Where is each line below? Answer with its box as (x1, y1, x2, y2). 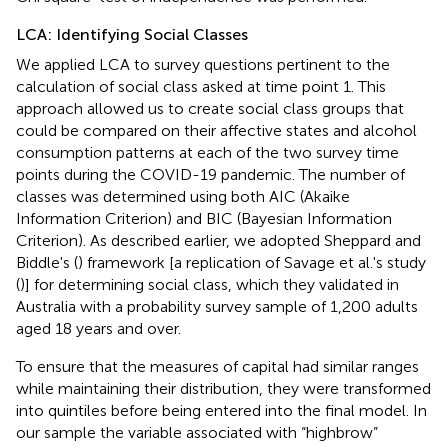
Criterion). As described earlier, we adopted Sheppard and (16, 230, 421, 250)
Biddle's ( (16, 252, 78, 272)
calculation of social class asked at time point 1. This (16, 76, 386, 96)
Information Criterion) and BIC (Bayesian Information (16, 208, 392, 228)
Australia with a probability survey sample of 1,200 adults (16, 296, 418, 316)
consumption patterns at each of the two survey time (16, 142, 399, 162)
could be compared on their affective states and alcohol (16, 120, 417, 140)
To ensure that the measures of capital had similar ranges (16, 356, 419, 376)
